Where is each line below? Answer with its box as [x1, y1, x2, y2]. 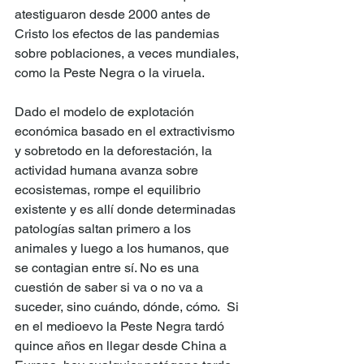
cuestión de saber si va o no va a [15, 279, 206, 296]
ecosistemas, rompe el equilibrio [15, 182, 204, 198]
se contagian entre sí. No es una [15, 260, 202, 276]
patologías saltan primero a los [15, 221, 194, 237]
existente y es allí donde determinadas [15, 201, 239, 218]
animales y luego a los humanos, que [15, 240, 232, 257]
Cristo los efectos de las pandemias [15, 26, 223, 42]
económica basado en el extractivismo [15, 123, 238, 140]
